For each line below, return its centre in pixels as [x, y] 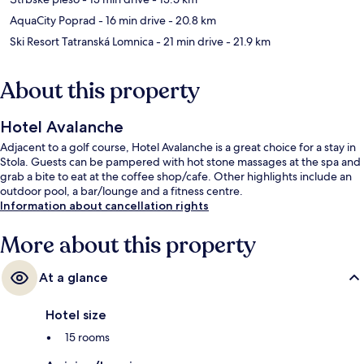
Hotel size [76, 315]
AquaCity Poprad [53, 21]
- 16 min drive [131, 21]
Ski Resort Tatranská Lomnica [82, 42]
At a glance [74, 278]
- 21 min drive [188, 42]
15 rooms [87, 338]
